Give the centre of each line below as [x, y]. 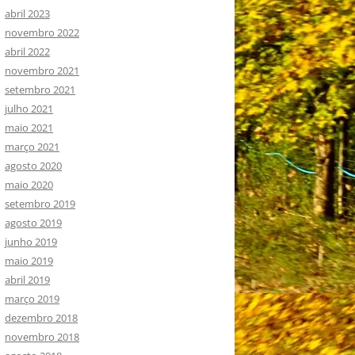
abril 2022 [27, 51]
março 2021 [32, 146]
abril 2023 [27, 13]
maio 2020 [29, 184]
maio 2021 [29, 127]
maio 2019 [29, 260]
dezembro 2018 [41, 317]
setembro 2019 [40, 203]
